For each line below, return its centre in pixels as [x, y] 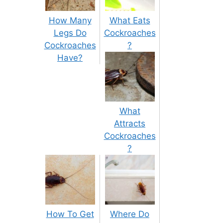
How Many [70, 21]
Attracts [130, 124]
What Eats [130, 21]
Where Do [130, 214]
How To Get [70, 214]
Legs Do [70, 33]
